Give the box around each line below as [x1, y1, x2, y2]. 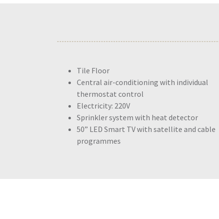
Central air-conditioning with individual [77, 77, 208, 87]
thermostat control [77, 89, 144, 99]
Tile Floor [77, 66, 109, 75]
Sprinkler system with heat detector [77, 112, 198, 122]
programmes [77, 136, 121, 146]
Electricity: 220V [77, 101, 130, 110]
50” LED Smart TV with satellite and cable [77, 124, 216, 134]
